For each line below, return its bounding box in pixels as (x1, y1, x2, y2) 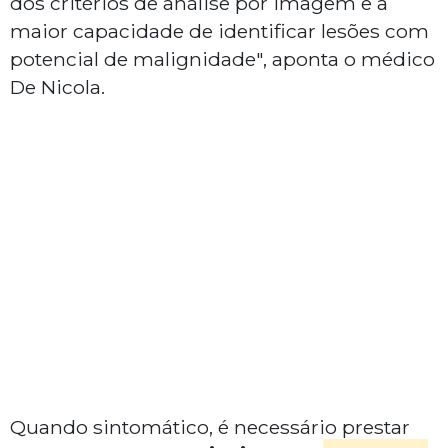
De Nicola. (10, 75, 110, 100)
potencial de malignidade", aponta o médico (10, 47, 435, 72)
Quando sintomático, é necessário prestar (10, 415, 410, 440)
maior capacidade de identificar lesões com (10, 19, 429, 44)
